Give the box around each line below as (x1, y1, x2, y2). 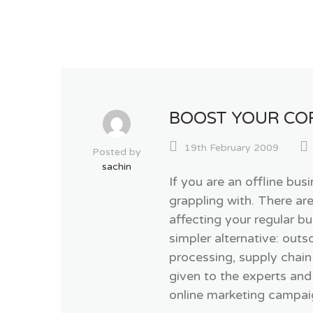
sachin (102, 161, 131, 173)
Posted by (92, 146, 141, 158)
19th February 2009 (184, 142, 279, 154)
